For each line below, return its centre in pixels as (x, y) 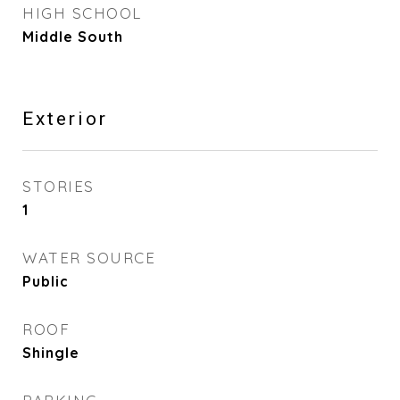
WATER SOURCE (89, 258)
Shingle (51, 353)
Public (46, 281)
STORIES (58, 186)
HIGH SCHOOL (82, 13)
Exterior (65, 119)
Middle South (73, 37)
